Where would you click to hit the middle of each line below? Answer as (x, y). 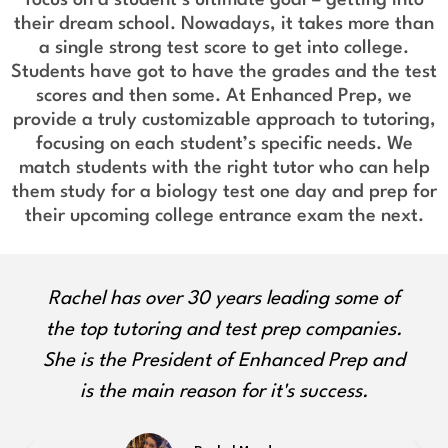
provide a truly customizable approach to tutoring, (224, 119)
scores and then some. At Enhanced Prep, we (224, 95)
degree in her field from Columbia (223, 422)
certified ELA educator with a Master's (223, 391)
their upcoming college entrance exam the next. (224, 215)
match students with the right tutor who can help (224, 167)
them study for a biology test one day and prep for (224, 191)
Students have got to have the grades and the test (224, 71)
